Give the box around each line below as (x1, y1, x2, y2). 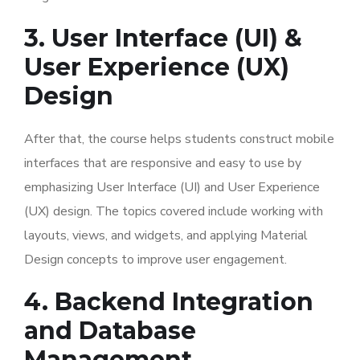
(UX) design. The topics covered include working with (24, 202, 323, 220)
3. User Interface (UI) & (24, 23, 302, 53)
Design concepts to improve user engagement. (24, 251, 287, 268)
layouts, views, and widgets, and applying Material (24, 227, 308, 244)
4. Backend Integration (24, 287, 313, 317)
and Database (24, 316, 196, 346)
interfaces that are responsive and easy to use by (24, 154, 301, 172)
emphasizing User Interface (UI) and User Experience (24, 178, 320, 196)
